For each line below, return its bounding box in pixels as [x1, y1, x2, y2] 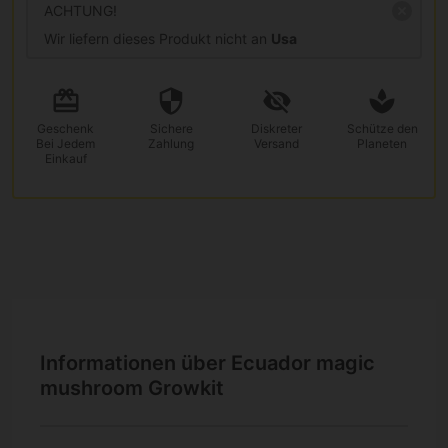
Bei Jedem [36, 135, 96, 151]
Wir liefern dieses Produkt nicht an [44, 29, 271, 47]
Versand [254, 135, 300, 151]
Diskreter [251, 120, 303, 136]
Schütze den [346, 120, 418, 136]
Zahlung [148, 135, 195, 151]
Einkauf [44, 150, 87, 166]
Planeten [357, 135, 408, 151]
